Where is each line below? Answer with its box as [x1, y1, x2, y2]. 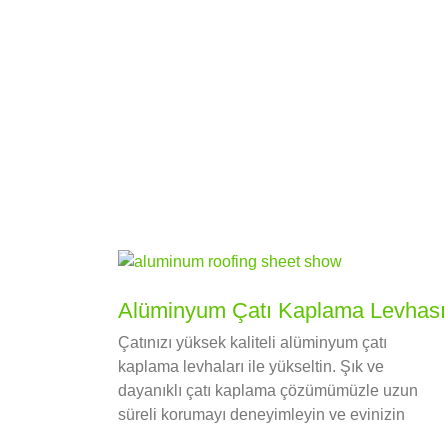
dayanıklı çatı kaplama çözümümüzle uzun [118, 382, 418, 400]
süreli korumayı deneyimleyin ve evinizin [118, 406, 405, 424]
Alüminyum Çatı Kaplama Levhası [118, 298, 446, 324]
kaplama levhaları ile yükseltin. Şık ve [118, 358, 384, 376]
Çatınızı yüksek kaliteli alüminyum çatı [118, 334, 387, 352]
